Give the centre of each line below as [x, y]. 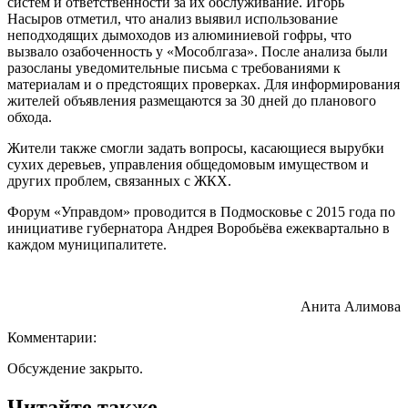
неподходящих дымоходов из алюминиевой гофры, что [179, 35]
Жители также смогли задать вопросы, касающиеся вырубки [196, 148]
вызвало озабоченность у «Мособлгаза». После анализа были [198, 51]
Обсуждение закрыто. [75, 368]
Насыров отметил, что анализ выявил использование [173, 18]
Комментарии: [52, 337]
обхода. [30, 117]
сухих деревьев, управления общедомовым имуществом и [188, 164]
